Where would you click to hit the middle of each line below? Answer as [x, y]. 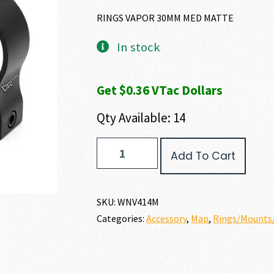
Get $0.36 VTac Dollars [160, 90]
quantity [111, 182]
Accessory [167, 218]
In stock [138, 47]
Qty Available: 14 [141, 118]
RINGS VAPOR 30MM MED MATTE [165, 18]
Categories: [122, 218]
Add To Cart [203, 156]
